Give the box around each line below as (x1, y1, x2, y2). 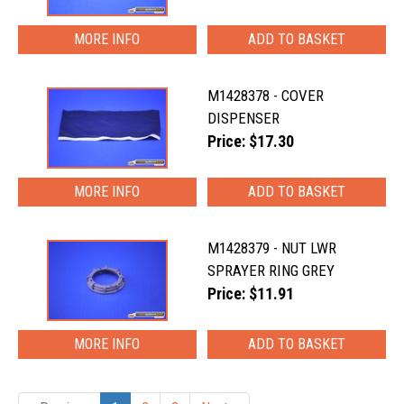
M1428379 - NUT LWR (207, 239, 337, 257)
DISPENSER (207, 109, 280, 127)
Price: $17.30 (207, 133, 295, 151)
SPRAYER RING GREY (207, 262, 335, 280)
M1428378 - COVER (207, 87, 325, 105)
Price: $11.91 (207, 285, 295, 303)
